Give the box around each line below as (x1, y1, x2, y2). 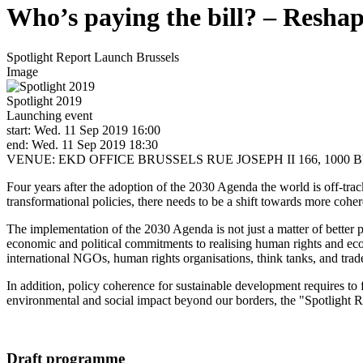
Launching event (6, 108, 92, 122)
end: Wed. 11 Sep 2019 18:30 (6, 137, 158, 152)
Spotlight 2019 (6, 93, 82, 108)
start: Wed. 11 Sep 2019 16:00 (6, 122, 160, 137)
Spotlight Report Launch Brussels (6, 49, 179, 64)
